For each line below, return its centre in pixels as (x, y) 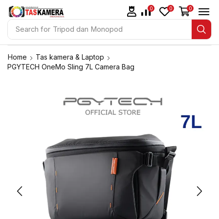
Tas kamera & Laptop (70, 57)
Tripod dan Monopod (88, 29)
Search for (33, 29)
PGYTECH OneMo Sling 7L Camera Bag (71, 67)
